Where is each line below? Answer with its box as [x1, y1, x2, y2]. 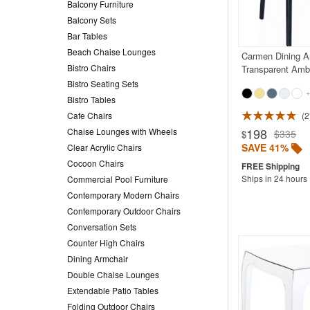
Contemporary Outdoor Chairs [67, 204, 181, 217]
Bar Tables [67, 29, 107, 42]
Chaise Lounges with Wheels [67, 125, 177, 137]
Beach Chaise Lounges [67, 45, 156, 57]
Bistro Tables [67, 93, 116, 105]
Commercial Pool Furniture [67, 172, 168, 185]
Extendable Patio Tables [67, 284, 158, 296]
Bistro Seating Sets [67, 77, 138, 89]
